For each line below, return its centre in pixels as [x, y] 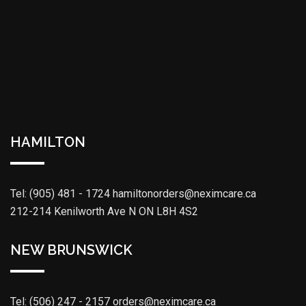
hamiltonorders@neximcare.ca [184, 194]
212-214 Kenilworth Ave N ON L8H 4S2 [104, 212]
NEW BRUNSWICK [71, 250]
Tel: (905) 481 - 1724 [60, 194]
